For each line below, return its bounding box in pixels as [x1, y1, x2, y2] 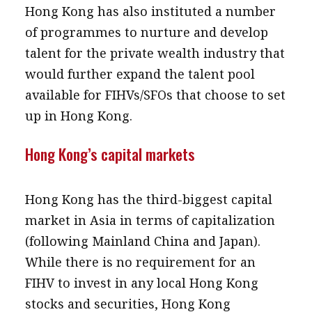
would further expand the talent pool [24, 65, 255, 82]
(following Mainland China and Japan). [24, 233, 260, 249]
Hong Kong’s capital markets [24, 142, 195, 166]
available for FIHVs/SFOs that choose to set [24, 86, 286, 103]
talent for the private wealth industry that [24, 45, 285, 61]
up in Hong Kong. [24, 107, 132, 124]
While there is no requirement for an [24, 253, 256, 270]
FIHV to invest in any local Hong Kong [24, 274, 258, 291]
